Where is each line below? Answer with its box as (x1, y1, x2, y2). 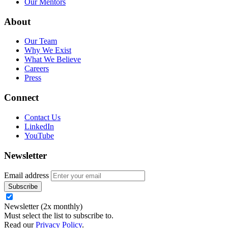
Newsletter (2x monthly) (4, 202, 82, 211)
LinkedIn (24, 122, 54, 131)
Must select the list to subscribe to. (4, 211, 113, 220)
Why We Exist (24, 46, 71, 55)
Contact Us (24, 112, 61, 122)
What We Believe (24, 55, 81, 64)
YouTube (24, 131, 54, 140)
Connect (4, 92, 39, 103)
